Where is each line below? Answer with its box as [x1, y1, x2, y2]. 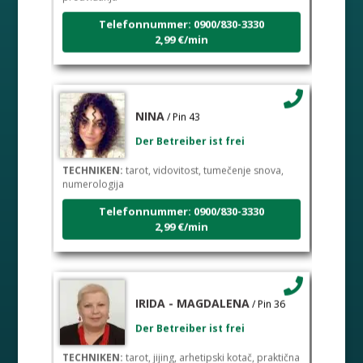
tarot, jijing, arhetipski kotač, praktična [122, 345, 300, 360]
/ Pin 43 [166, 105, 200, 119]
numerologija [62, 172, 124, 186]
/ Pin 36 [251, 292, 285, 306]
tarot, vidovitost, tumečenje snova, [122, 158, 284, 173]
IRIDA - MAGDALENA [135, 290, 250, 306]
